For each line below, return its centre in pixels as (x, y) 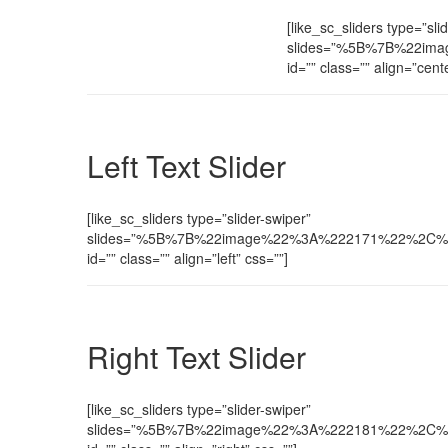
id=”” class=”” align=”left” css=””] (187, 257)
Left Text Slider (186, 165)
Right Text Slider (196, 356)
